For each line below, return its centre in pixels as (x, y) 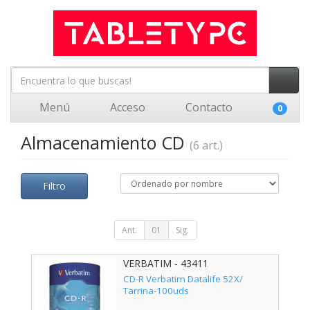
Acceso (126, 107)
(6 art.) (206, 145)
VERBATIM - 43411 (166, 263)
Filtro (54, 186)
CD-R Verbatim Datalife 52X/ (183, 279)
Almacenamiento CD (105, 143)
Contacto (208, 107)
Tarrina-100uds (156, 291)
